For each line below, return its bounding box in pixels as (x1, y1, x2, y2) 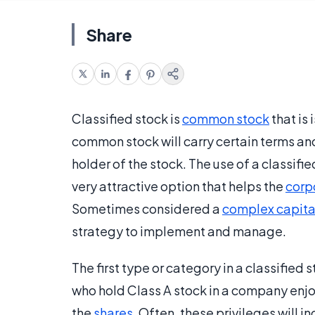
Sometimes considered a (72, 200, 222, 217)
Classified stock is (72, 110, 182, 127)
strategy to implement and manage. (72, 223, 286, 239)
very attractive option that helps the (72, 178, 285, 194)
